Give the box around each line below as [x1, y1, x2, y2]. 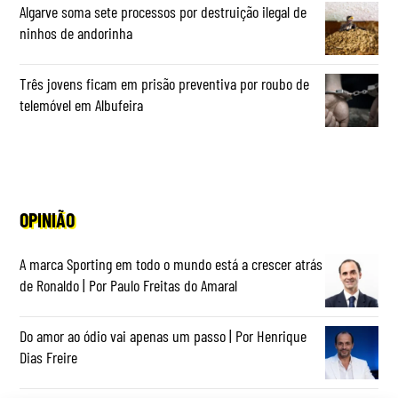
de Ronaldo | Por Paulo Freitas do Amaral [20, 275, 238, 295]
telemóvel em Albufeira [20, 94, 144, 115]
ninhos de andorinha [20, 22, 133, 43]
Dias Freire [20, 346, 78, 367]
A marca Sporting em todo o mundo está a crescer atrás [20, 253, 323, 274]
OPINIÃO [20, 207, 76, 231]
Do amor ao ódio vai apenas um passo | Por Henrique [20, 325, 307, 346]
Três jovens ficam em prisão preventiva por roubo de [20, 73, 310, 93]
